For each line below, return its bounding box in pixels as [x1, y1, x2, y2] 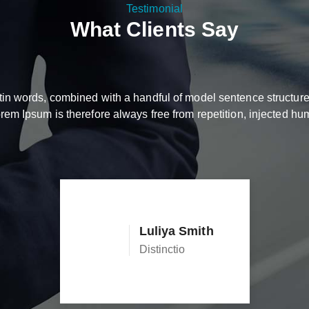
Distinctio [139, 208, 186, 221]
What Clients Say [70, 18, 239, 41]
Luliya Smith [139, 189, 214, 203]
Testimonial [126, 3, 183, 15]
